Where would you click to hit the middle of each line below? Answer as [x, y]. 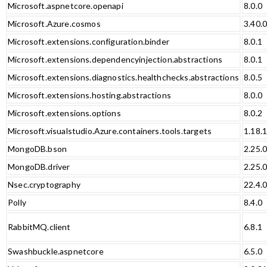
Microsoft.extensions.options [64, 113]
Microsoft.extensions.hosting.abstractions [89, 95]
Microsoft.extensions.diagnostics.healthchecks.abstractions [123, 77]
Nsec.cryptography [44, 184]
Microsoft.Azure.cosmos [54, 23]
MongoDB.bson [38, 148]
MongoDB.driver [39, 166]
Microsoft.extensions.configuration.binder [89, 41]
